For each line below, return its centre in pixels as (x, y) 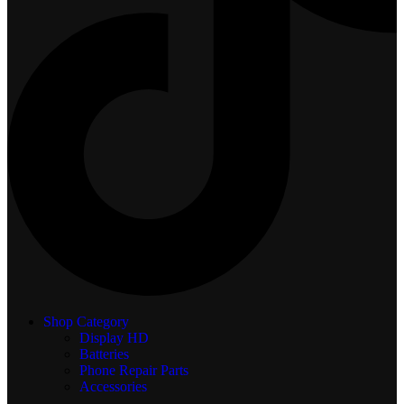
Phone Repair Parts (134, 371)
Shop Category (86, 322)
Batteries (104, 354)
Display (103, 338)
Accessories (113, 387)
